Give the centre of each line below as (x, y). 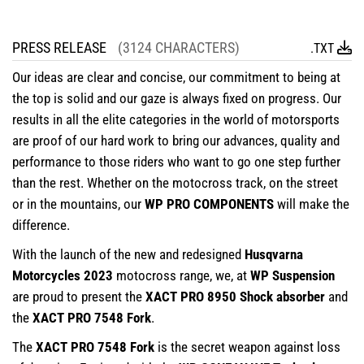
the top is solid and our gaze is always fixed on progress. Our (177, 98)
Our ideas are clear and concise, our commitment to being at (176, 77)
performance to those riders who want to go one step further (176, 162)
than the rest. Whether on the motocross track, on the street (175, 183)
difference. (41, 225)
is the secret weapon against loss (249, 347)
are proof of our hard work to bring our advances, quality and (176, 141)
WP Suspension (292, 275)
